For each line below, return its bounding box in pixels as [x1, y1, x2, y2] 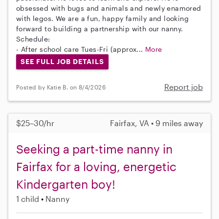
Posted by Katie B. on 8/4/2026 [16, 83, 106, 90]
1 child [16, 194, 39, 204]
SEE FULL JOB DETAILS [20, 57, 104, 66]
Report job [164, 82, 203, 92]
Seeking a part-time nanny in [16, 142, 173, 156]
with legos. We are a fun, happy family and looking [16, 14, 189, 22]
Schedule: [16, 34, 50, 43]
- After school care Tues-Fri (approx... [16, 44, 145, 53]
